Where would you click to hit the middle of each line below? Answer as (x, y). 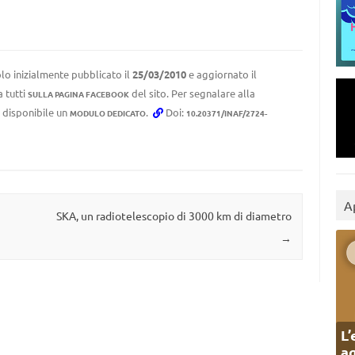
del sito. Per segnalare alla (192, 93)
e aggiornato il (221, 74)
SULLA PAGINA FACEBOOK (78, 94)
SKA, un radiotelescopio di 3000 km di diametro (174, 216)
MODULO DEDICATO (107, 113)
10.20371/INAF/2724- (226, 113)
